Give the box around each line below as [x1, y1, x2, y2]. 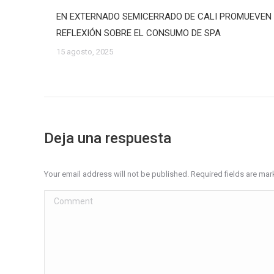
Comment [44, 193, 84, 204]
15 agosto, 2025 [56, 47, 113, 56]
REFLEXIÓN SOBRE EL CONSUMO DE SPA [56, 28, 221, 39]
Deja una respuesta [44, 130, 171, 147]
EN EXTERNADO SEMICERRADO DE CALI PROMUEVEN [56, 11, 272, 22]
